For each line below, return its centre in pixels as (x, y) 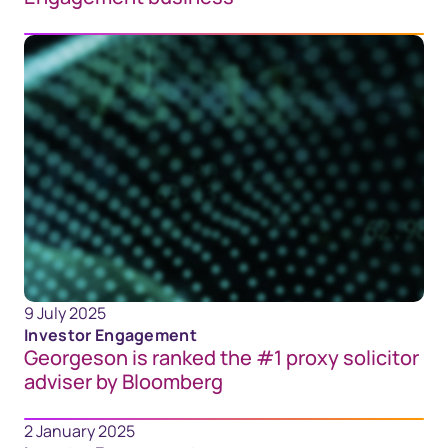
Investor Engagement (111, 334)
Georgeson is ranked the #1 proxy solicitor (221, 357)
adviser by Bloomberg (123, 381)
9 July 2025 (65, 312)
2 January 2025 (79, 430)
